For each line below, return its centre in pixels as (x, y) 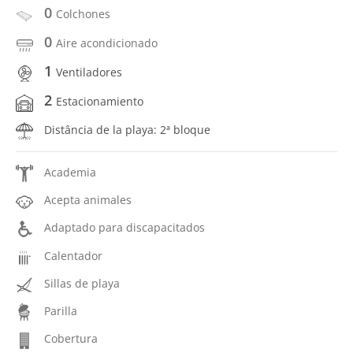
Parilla (61, 311)
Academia (70, 172)
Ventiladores (89, 72)
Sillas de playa (82, 283)
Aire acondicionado (107, 43)
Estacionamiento (100, 102)
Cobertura (71, 339)
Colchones (83, 13)
